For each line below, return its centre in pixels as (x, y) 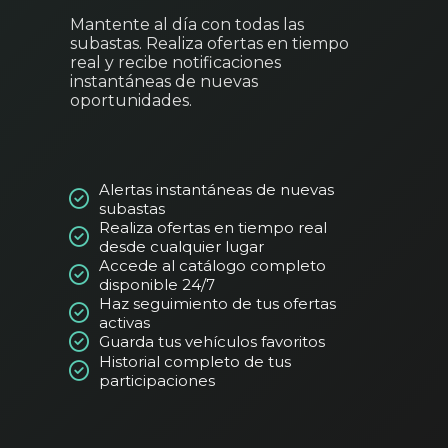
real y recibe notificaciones (175, 62)
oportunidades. (131, 100)
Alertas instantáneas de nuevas (216, 189)
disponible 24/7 (157, 284)
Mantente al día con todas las (187, 24)
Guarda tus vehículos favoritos (212, 342)
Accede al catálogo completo (212, 265)
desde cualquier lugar (181, 246)
